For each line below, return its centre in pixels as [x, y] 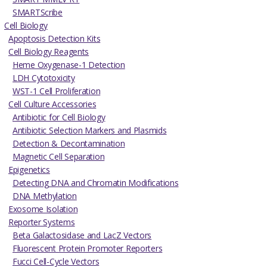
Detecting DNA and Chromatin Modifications [96, 183]
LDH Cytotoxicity [44, 78]
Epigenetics [29, 170]
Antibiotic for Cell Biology [59, 117]
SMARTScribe [38, 13]
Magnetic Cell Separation [59, 157]
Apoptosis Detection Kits [55, 39]
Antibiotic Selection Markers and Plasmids [90, 131]
